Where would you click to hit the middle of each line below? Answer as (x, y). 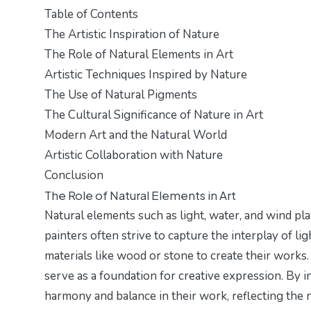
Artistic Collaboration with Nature (134, 155)
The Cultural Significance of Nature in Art (154, 115)
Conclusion (74, 176)
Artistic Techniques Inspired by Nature (146, 75)
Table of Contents (91, 15)
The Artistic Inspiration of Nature (132, 35)
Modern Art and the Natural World (136, 135)
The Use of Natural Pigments (121, 95)
